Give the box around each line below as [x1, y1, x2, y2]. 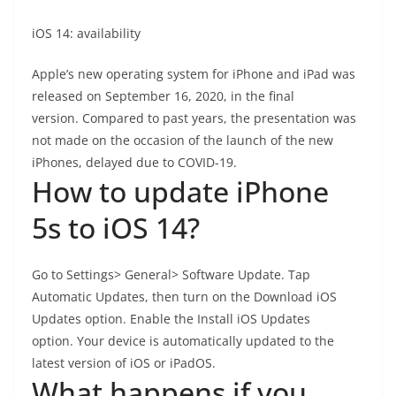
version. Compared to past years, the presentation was [32, 110, 356, 126]
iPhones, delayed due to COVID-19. [32, 154, 237, 171]
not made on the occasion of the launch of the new [32, 132, 333, 148]
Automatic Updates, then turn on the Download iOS [32, 288, 337, 305]
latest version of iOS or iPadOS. [32, 354, 216, 371]
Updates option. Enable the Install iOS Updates [32, 310, 310, 327]
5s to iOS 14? [32, 209, 200, 247]
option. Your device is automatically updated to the [32, 332, 334, 349]
